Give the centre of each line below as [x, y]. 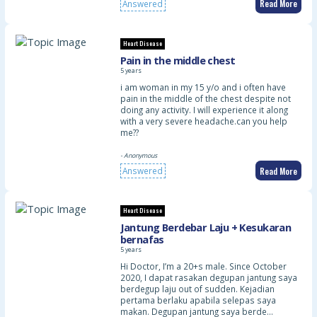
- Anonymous [138, 155]
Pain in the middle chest [178, 60]
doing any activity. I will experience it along [204, 109]
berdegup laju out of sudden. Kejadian [197, 288]
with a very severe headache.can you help [203, 121]
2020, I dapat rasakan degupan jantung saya [208, 277]
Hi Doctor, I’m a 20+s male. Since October [203, 266]
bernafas [142, 240]
